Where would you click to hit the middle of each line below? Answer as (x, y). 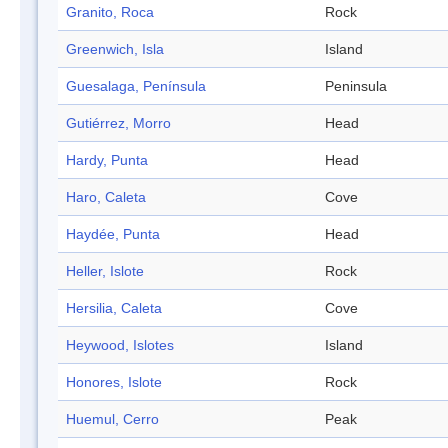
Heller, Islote (105, 271)
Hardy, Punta (107, 160)
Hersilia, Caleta (114, 308)
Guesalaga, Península (136, 86)
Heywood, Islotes (120, 345)
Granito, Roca (110, 12)
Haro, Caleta (106, 197)
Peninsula (356, 86)
